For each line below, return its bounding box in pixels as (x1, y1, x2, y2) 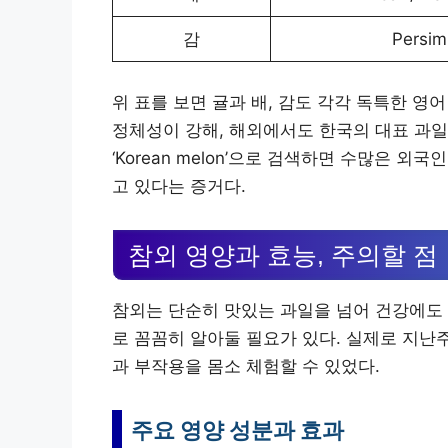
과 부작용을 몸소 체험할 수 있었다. (112, 355, 380, 376)
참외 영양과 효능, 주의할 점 (128, 240, 438, 269)
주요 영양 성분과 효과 (131, 416, 344, 443)
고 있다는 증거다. (112, 175, 246, 196)
